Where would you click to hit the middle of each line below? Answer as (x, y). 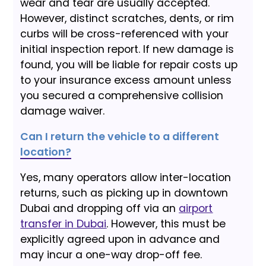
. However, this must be (166, 224)
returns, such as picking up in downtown (124, 193)
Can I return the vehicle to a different (120, 137)
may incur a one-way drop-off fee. (111, 255)
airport (196, 209)
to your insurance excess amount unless (126, 80)
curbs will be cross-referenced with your (125, 34)
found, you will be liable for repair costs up (129, 65)
